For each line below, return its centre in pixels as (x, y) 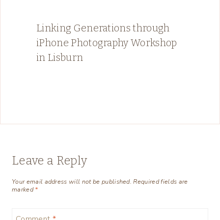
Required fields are (161, 182)
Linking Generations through (103, 28)
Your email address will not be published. (72, 182)
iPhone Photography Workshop (107, 42)
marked (24, 190)
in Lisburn (60, 57)
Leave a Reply (50, 160)
